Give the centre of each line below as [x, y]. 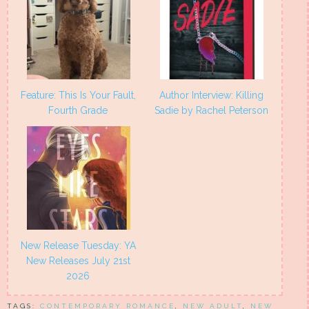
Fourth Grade [78, 111]
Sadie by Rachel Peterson [211, 111]
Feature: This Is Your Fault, [78, 96]
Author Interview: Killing [211, 96]
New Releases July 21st [78, 261]
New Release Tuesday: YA [78, 246]
